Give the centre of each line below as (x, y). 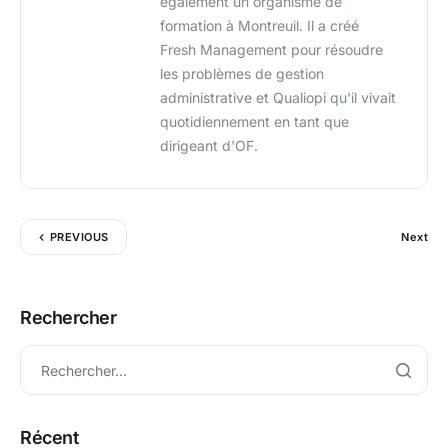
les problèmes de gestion (242, 74)
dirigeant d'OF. (209, 146)
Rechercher (68, 318)
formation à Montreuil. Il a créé (259, 26)
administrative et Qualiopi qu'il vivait (278, 98)
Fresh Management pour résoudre (271, 50)
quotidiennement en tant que (254, 122)
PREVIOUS (79, 237)
